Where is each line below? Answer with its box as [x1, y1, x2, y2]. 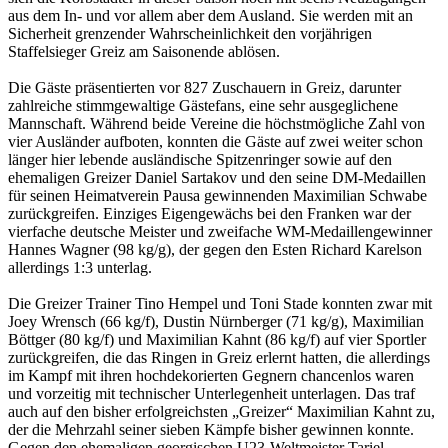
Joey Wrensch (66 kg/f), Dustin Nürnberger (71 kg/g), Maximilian [8, 312, 424, 330]
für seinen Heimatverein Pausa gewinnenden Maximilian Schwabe [8, 186, 427, 204]
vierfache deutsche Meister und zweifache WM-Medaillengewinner [8, 222, 432, 240]
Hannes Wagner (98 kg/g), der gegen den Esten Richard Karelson [8, 240, 422, 258]
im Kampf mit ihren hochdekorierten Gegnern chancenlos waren [8, 366, 414, 384]
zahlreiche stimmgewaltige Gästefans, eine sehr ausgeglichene [8, 96, 398, 114]
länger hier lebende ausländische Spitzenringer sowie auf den [8, 150, 392, 168]
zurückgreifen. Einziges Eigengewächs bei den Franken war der [8, 204, 411, 222]
